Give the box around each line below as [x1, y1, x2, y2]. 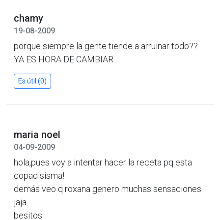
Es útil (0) [18, 77, 47, 85]
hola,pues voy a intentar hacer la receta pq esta [14, 157, 192, 167]
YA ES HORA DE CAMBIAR [14, 54, 113, 64]
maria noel [14, 128, 60, 140]
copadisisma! [14, 170, 64, 181]
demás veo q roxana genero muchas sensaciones [14, 183, 201, 194]
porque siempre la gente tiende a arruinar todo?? [14, 40, 198, 51]
